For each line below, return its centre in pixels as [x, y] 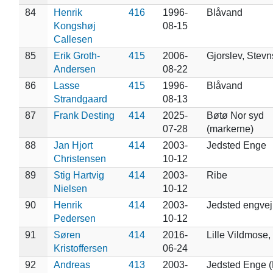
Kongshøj [74, 26]
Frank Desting [84, 115]
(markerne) [230, 129]
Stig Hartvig [79, 175]
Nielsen [70, 188]
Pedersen [74, 218]
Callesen [73, 39]
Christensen [80, 158]
